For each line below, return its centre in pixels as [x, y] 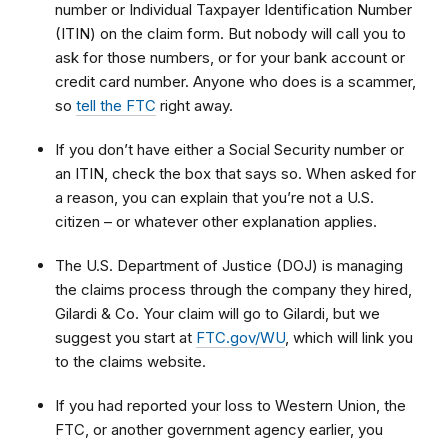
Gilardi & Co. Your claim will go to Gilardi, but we [217, 313]
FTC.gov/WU [240, 337]
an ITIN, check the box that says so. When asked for [235, 173]
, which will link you [349, 337]
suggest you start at [125, 337]
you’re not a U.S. [318, 197]
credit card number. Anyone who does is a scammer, [235, 81]
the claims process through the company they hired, [233, 289]
